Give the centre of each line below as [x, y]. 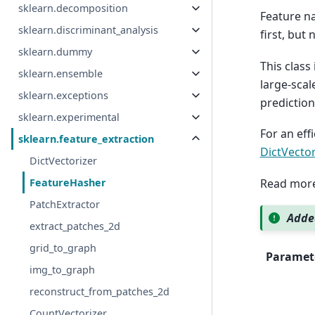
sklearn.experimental [69, 117]
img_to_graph [63, 270]
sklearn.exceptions [64, 96]
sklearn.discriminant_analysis [89, 30]
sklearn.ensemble [61, 74]
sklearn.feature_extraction [86, 139]
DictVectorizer [64, 161]
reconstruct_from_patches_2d [100, 292]
